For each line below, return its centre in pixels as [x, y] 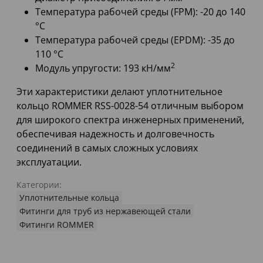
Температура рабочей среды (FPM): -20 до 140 [140, 12]
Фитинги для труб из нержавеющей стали [105, 211]
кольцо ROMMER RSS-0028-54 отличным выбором [130, 106]
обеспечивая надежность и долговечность [115, 134]
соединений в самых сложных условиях [107, 148]
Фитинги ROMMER [57, 225]
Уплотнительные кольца [69, 198]
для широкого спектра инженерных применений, [130, 120]
